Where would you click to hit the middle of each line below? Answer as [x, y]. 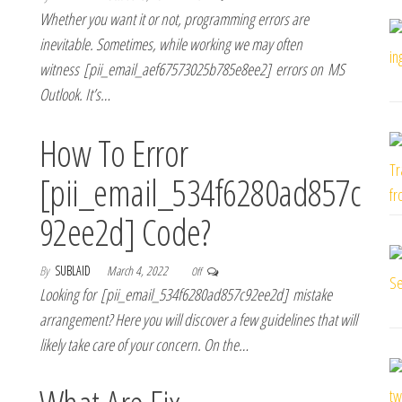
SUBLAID [74, 271]
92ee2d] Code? [125, 232]
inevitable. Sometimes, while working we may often [171, 44]
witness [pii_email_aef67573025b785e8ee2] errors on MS [192, 69]
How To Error [114, 153]
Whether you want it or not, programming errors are [174, 19]
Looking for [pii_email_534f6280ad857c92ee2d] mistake [186, 294]
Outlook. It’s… [75, 94]
